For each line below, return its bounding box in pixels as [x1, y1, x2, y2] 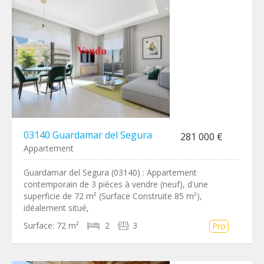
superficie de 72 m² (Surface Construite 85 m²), [24, 190, 202, 202]
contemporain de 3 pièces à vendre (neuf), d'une [24, 179, 208, 190]
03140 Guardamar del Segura [24, 128, 152, 141]
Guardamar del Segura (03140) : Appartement [24, 167, 197, 178]
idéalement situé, [24, 202, 89, 213]
